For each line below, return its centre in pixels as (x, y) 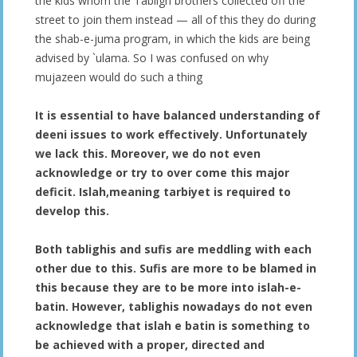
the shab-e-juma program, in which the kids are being (173, 38)
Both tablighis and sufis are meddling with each (173, 249)
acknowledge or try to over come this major (162, 172)
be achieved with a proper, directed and (150, 344)
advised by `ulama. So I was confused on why (152, 57)
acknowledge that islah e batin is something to (173, 325)
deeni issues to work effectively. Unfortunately (171, 134)
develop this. (72, 210)
